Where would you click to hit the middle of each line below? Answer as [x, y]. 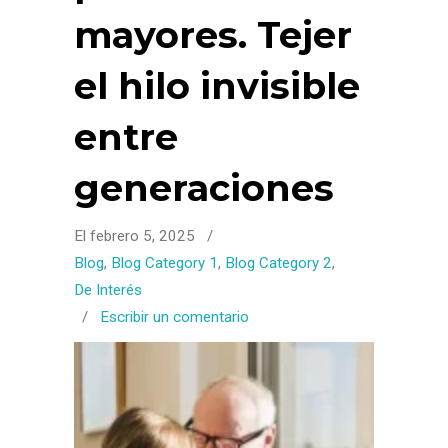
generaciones [204, 188]
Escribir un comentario [174, 317]
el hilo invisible [217, 86]
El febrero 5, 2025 [136, 236]
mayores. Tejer [213, 35]
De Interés [108, 290]
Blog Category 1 [164, 263]
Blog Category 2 [278, 263]
